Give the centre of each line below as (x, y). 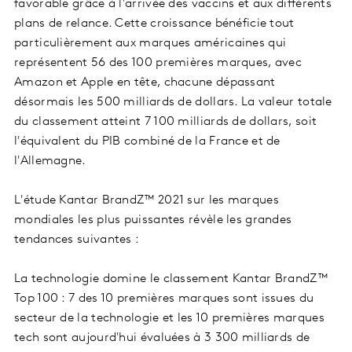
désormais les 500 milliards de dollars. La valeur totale (173, 103)
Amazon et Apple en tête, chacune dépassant (145, 83)
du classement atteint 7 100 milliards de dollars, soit (166, 122)
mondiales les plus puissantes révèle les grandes (153, 220)
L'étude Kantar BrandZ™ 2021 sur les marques (147, 201)
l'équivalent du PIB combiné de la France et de (147, 142)
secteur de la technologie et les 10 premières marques (169, 319)
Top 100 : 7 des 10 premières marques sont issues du (164, 299)
